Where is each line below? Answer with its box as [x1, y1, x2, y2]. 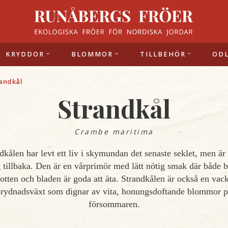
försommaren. [88, 199, 140, 209]
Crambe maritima [74, 127, 154, 136]
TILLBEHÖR [139, 50, 186, 59]
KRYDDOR [6, 50, 45, 59]
